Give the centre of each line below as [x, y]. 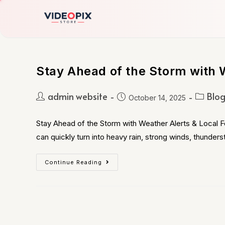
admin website [78, 96]
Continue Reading [73, 162]
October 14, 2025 [157, 98]
